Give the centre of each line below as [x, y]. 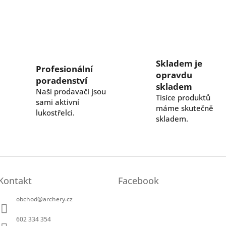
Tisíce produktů [183, 97]
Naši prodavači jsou [71, 92]
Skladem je [179, 63]
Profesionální [64, 69]
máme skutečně [185, 108]
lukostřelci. [55, 113]
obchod [27, 199]
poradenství [62, 81]
